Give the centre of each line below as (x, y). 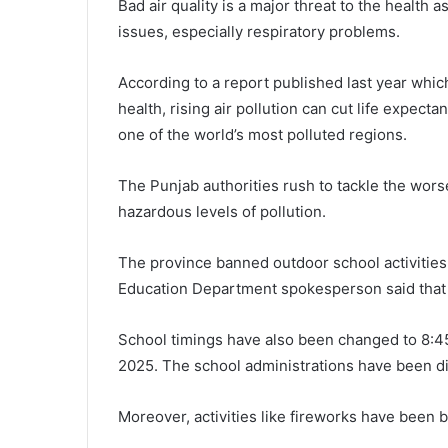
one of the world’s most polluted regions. (264, 134)
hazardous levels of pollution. (222, 211)
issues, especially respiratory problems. (259, 31)
